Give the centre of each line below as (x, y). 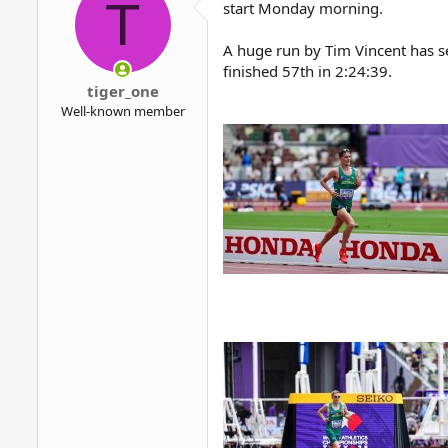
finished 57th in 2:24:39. (307, 71)
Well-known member (122, 110)
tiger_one (122, 90)
